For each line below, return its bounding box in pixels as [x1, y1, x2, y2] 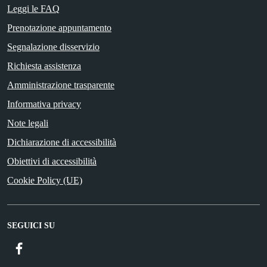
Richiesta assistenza [7, 61, 81, 72]
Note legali [7, 118, 48, 129]
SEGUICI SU [7, 221, 55, 231]
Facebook [26, 243, 63, 253]
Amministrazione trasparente [7, 80, 114, 91]
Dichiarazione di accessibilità [7, 137, 116, 148]
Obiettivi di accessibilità [7, 156, 97, 167]
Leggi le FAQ [7, 4, 60, 14]
